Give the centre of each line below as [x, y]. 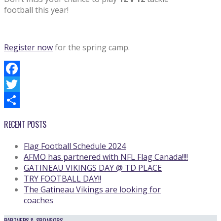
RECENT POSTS [25, 124]
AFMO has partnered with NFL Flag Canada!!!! [106, 157]
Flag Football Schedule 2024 [75, 146]
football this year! [36, 10]
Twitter [18, 100]
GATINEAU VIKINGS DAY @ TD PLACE [93, 168]
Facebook [22, 84]
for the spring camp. [91, 47]
